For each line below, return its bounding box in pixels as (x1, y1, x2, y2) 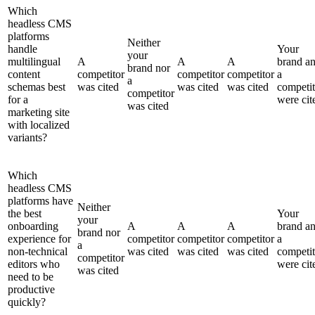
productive (8, 283, 55, 295)
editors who (8, 257, 60, 270)
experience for (8, 232, 71, 245)
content (8, 67, 40, 80)
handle (8, 42, 37, 55)
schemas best (8, 80, 65, 93)
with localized (8, 118, 70, 131)
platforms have (8, 194, 73, 207)
